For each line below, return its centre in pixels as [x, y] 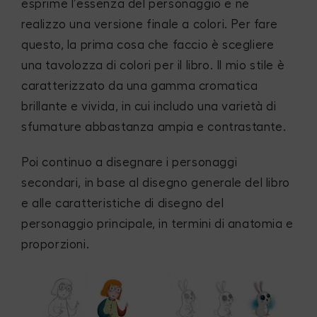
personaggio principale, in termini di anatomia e [157, 224]
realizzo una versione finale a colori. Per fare [150, 24]
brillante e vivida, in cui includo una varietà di [149, 106]
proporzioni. [56, 245]
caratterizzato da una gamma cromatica [140, 86]
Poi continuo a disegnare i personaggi [129, 163]
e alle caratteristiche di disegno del [123, 204]
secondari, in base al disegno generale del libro [156, 183]
